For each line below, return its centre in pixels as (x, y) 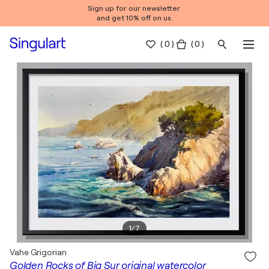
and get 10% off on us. (134, 18)
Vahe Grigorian (38, 252)
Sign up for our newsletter (134, 8)
